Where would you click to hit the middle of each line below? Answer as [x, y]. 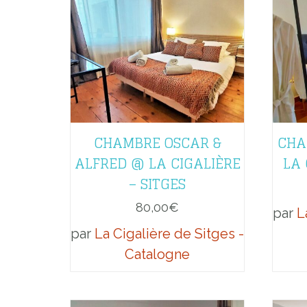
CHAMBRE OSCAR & [157, 143]
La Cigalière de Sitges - [169, 233]
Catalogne [157, 254]
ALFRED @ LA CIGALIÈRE [157, 163]
